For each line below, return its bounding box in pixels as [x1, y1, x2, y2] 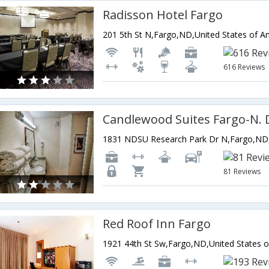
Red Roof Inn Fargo [103, 216, 211, 232]
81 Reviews [223, 166, 261, 177]
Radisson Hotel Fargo [103, 7, 223, 23]
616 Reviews [223, 62, 265, 73]
